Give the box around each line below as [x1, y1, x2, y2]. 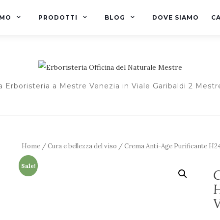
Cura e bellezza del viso [48, 141, 117, 150]
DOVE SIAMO [152, 14, 199, 21]
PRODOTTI [38, 14, 78, 21]
